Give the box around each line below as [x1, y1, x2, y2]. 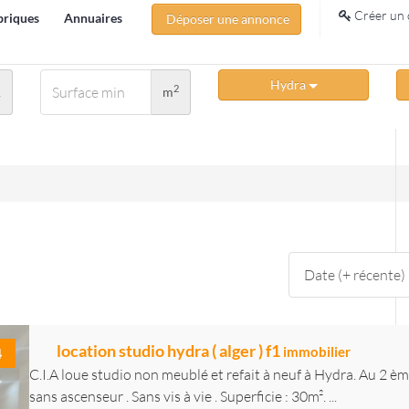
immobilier [283, 343, 351, 360]
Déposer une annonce [163, 11, 289, 26]
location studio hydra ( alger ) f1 [57, 341, 283, 361]
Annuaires [64, 10, 122, 26]
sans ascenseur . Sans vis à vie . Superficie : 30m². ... [29, 387, 337, 405]
